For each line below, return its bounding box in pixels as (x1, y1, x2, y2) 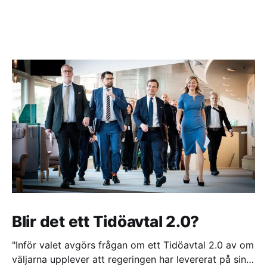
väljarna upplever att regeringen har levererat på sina (12, 253, 252, 266)
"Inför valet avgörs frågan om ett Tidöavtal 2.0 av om (12, 239, 254, 252)
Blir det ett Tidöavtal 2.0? (12, 212, 199, 231)
